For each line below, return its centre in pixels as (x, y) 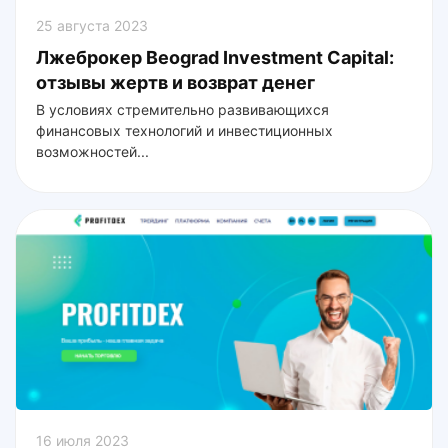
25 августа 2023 (92, 25)
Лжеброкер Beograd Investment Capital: (215, 57)
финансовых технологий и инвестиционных (184, 130)
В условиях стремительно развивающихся (182, 109)
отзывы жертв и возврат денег (175, 82)
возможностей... (92, 151)
